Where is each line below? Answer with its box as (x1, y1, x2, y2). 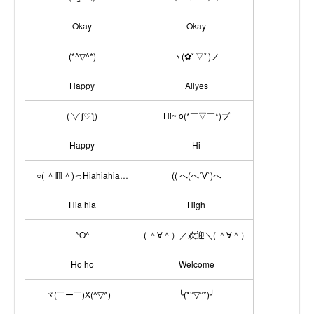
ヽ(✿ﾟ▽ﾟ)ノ (173, 50, 219, 62)
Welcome (178, 258, 214, 270)
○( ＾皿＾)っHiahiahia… (36, 169, 128, 181)
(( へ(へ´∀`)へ (171, 169, 221, 181)
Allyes (184, 79, 208, 91)
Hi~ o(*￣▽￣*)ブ (163, 109, 230, 121)
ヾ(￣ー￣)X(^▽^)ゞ (45, 288, 119, 300)
